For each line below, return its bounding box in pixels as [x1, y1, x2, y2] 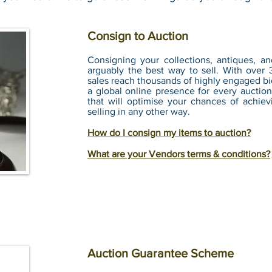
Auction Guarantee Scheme [87, 246, 234, 260]
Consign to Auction [87, 29, 188, 42]
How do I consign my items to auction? [87, 127, 251, 138]
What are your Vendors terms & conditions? [87, 149, 270, 159]
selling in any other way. [87, 106, 190, 117]
